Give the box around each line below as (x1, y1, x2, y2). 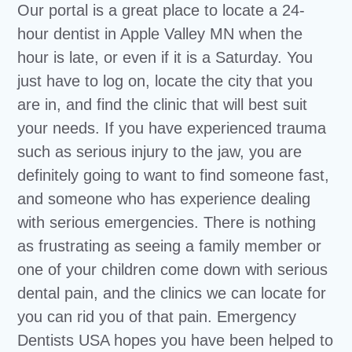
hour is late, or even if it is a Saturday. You (17, 48, 313, 66)
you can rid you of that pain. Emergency (17, 307, 297, 325)
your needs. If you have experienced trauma (17, 119, 327, 137)
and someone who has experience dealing (17, 189, 311, 207)
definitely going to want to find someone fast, (17, 166, 330, 184)
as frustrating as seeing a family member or (17, 236, 322, 255)
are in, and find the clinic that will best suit (17, 95, 308, 113)
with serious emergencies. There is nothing (17, 213, 317, 231)
